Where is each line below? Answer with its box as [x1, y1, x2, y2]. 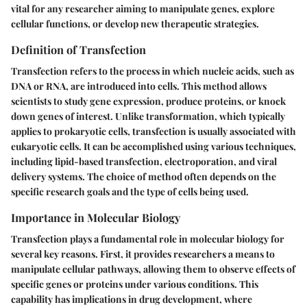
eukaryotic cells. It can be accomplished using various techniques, [11, 140, 296, 153]
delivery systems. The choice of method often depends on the [11, 170, 276, 184]
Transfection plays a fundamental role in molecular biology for [11, 232, 284, 246]
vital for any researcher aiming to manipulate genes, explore [11, 1, 275, 15]
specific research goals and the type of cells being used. [11, 185, 249, 199]
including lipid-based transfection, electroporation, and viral [11, 155, 277, 169]
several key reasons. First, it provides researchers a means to [11, 247, 275, 261]
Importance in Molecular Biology [11, 210, 180, 225]
